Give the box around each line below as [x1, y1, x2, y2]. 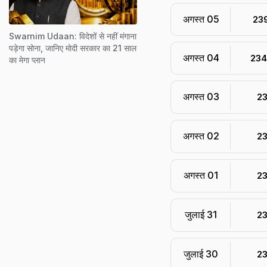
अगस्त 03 [182, 91, 219, 103]
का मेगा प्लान [9, 54, 45, 65]
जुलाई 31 [185, 209, 217, 221]
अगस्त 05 [182, 13, 219, 25]
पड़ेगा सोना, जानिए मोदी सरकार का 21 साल [9, 42, 136, 53]
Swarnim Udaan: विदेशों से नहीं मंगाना [9, 30, 136, 41]
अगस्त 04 [182, 52, 219, 64]
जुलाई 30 [184, 248, 218, 260]
